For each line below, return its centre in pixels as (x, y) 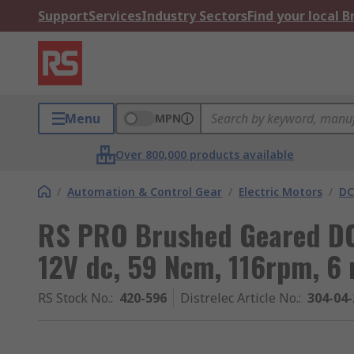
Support (63, 16)
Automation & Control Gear (145, 192)
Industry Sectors (194, 16)
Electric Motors (281, 192)
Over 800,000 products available (205, 154)
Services (115, 16)
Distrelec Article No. (239, 298)
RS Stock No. (74, 298)
